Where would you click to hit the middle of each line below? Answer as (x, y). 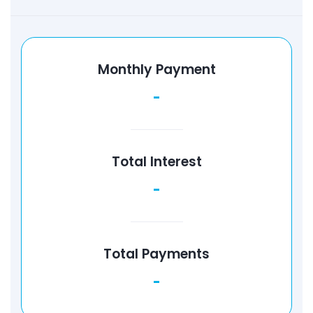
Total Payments (156, 254)
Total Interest (156, 162)
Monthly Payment (156, 70)
